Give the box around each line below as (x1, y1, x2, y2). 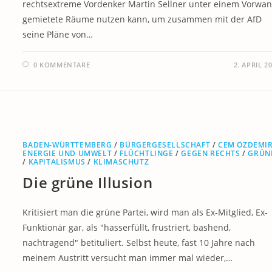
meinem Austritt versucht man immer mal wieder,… (22, 251, 233, 263)
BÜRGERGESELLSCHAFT (120, 139, 211, 150)
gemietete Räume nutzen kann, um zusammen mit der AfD (22, 13, 262, 25)
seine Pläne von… (22, 29, 93, 40)
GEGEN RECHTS (181, 148, 240, 158)
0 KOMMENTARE (33, 60, 90, 69)
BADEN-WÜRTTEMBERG (22, 139, 112, 150)
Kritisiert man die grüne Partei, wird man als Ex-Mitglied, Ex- (22, 206, 268, 218)
